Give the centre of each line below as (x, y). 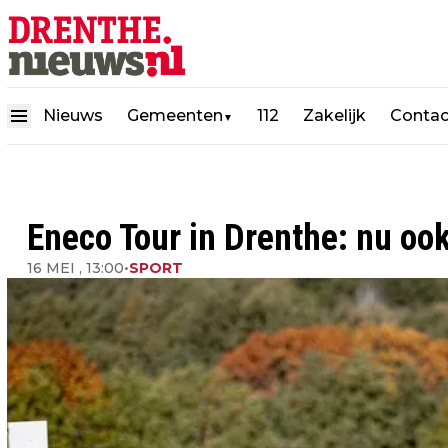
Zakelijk (334, 115)
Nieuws (73, 115)
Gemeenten (175, 115)
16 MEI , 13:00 (75, 268)
